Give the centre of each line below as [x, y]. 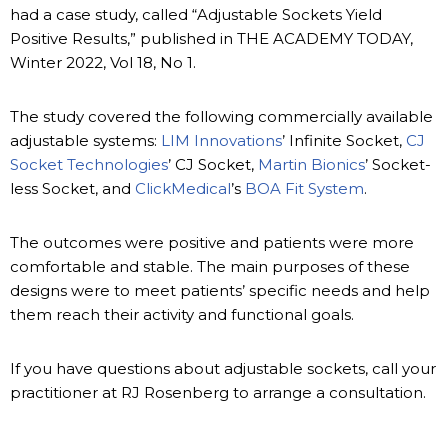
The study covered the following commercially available [221, 117]
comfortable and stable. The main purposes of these [210, 267]
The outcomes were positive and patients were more [212, 243]
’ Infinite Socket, [344, 141]
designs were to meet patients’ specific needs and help [220, 291]
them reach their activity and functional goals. [182, 315]
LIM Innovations [221, 141]
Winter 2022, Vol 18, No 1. [103, 63]
